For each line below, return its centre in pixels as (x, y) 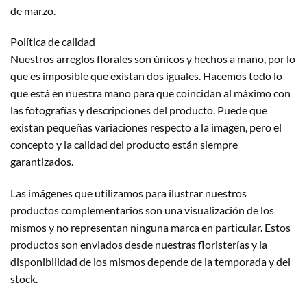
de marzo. (33, 10)
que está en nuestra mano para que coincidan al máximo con (150, 93)
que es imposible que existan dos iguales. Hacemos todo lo (146, 76)
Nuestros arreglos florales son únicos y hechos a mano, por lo (153, 59)
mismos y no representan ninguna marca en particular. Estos (150, 228)
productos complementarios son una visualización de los (142, 210)
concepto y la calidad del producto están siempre (124, 145)
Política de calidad (53, 42)
